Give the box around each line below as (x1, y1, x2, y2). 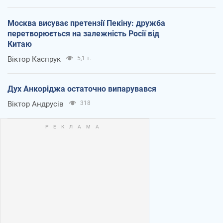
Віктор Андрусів (7, 100, 64, 109)
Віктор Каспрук (7, 55, 61, 64)
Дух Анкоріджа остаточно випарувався (7, 84, 156, 94)
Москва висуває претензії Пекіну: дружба (7, 18, 165, 28)
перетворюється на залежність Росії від (7, 29, 159, 39)
